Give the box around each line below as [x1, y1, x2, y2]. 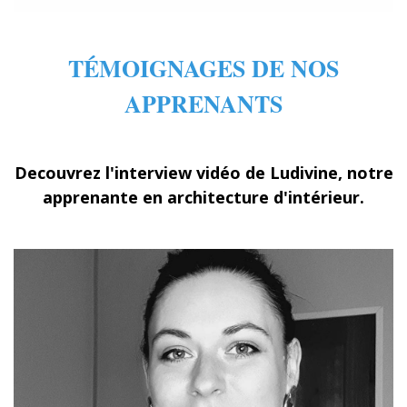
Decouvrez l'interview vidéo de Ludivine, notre [14, 161, 393, 184]
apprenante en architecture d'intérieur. [43, 185, 364, 208]
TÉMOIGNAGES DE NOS [68, 50, 339, 85]
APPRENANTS [124, 85, 283, 121]
